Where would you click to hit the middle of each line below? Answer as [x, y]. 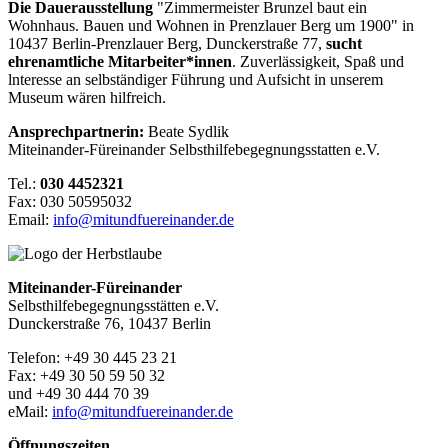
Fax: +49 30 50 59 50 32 [86, 375]
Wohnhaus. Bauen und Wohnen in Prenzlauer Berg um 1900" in [211, 25]
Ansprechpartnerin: [78, 131]
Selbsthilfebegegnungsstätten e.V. [113, 305]
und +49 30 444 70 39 [78, 393]
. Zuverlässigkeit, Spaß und [318, 61]
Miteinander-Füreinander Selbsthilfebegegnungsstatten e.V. [194, 149]
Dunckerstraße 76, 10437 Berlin [109, 323]
